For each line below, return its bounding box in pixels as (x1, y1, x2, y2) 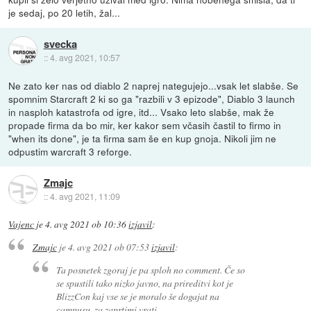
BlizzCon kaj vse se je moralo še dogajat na (56, 289, 220, 303)
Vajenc (8, 217, 35, 230)
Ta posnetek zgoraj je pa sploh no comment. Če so (56, 262, 246, 276)
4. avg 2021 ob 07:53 (67, 240, 149, 254)
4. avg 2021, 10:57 (49, 51, 120, 64)
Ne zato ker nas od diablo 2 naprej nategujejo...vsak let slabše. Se (8, 78, 299, 92)
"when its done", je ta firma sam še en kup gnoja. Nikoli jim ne (8, 131, 277, 145)
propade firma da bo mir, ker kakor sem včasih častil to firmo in (8, 117, 282, 132)
